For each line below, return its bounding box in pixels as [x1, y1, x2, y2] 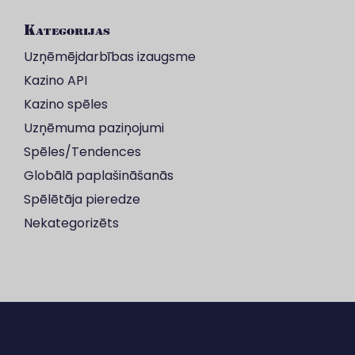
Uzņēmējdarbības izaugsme [24, 48, 196, 66]
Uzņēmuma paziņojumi [24, 119, 164, 137]
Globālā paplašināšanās [24, 166, 174, 185]
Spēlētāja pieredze [24, 190, 140, 208]
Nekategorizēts [24, 214, 119, 232]
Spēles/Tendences [24, 143, 141, 161]
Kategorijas [24, 19, 110, 39]
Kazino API [24, 71, 87, 90]
